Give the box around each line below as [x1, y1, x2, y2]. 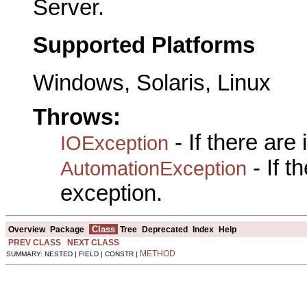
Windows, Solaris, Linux [33, 70, 271, 95]
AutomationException [60, 156, 247, 180]
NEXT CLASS [67, 237, 119, 247]
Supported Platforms [33, 32, 255, 58]
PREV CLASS [8, 237, 61, 247]
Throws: [33, 104, 121, 130]
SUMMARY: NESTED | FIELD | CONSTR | [6, 249, 140, 258]
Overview [8, 224, 45, 234]
